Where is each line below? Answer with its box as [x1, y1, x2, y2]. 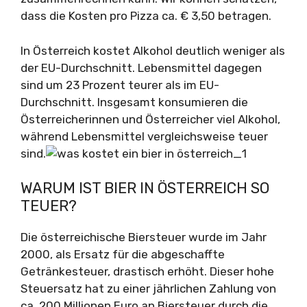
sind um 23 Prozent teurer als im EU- [21, 77, 219, 92]
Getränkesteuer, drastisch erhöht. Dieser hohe [21, 265, 274, 278]
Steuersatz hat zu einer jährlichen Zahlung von [21, 282, 276, 295]
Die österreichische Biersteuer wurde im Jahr [21, 230, 267, 244]
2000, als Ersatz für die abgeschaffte [21, 247, 225, 261]
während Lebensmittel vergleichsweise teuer [21, 129, 268, 143]
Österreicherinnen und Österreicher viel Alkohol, [21, 112, 280, 126]
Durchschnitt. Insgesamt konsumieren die [21, 95, 248, 109]
